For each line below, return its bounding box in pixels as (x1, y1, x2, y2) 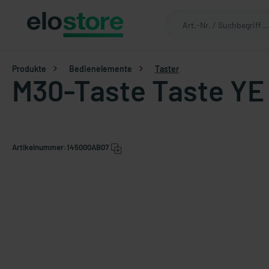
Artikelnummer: (12, 142, 67, 152)
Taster (155, 63, 179, 74)
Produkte (12, 63, 46, 74)
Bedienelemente (69, 63, 132, 74)
